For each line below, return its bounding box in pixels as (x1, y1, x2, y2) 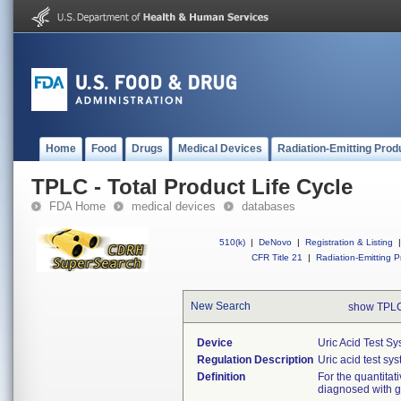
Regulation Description (197, 354, 313, 366)
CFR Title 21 (252, 252, 303, 262)
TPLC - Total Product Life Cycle (31, 175, 353, 199)
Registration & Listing (305, 237, 393, 247)
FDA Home (49, 200, 106, 213)
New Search (191, 300, 251, 312)
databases (242, 200, 295, 213)
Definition (197, 371, 245, 383)
